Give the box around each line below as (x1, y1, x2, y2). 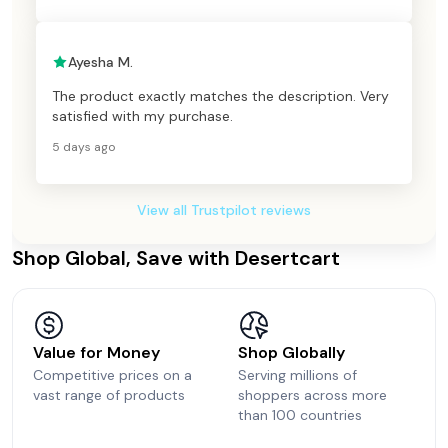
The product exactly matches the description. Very (52, 86, 389, 105)
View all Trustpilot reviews (137, 200, 311, 219)
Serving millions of (238, 365, 357, 384)
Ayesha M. (68, 52, 133, 71)
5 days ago (52, 138, 115, 155)
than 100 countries (238, 405, 362, 424)
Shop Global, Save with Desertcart (12, 244, 340, 271)
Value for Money (33, 341, 160, 363)
